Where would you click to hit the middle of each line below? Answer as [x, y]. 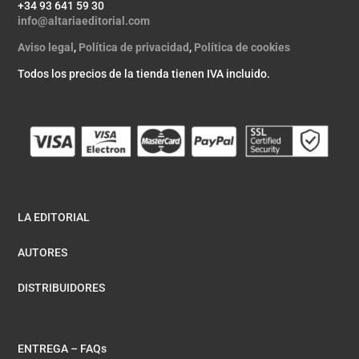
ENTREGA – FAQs [63, 349]
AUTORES [43, 253]
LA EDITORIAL [54, 218]
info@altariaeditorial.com [84, 21]
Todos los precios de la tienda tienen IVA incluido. [144, 74]
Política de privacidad [134, 48]
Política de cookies [242, 48]
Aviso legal [46, 48]
